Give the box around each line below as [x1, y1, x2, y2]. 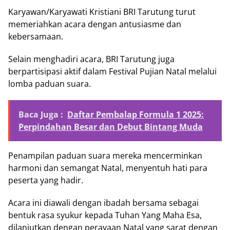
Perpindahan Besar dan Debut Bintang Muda [18, 121, 203, 132]
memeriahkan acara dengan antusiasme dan [8, 18, 181, 30]
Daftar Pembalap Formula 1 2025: [67, 108, 204, 120]
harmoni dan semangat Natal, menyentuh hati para [8, 162, 207, 174]
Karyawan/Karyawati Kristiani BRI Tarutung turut [8, 6, 196, 17]
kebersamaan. [8, 30, 63, 42]
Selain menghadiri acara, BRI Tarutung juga [8, 53, 175, 65]
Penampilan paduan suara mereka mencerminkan [8, 149, 202, 161]
